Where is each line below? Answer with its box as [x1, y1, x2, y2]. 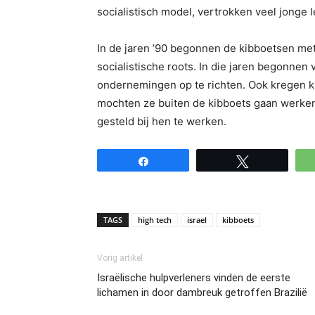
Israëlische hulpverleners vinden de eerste [97, 271, 290, 284]
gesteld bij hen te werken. [97, 114, 226, 128]
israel [187, 214, 207, 225]
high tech [138, 214, 172, 225]
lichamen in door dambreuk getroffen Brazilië [97, 285, 307, 299]
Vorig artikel [97, 252, 143, 263]
